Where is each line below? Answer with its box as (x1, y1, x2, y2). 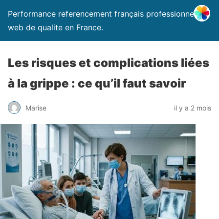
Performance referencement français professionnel (8, 9, 196, 19)
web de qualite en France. (8, 22, 103, 32)
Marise (25, 103, 46, 112)
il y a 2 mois (174, 103, 211, 112)
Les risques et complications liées (8, 56, 209, 70)
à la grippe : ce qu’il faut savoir (8, 76, 186, 90)
